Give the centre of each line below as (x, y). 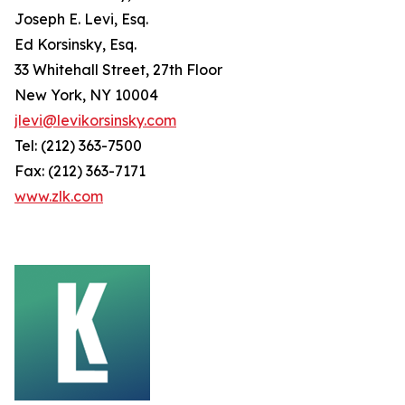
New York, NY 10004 (86, 95)
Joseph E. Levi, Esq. (81, 19)
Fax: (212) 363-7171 (80, 171)
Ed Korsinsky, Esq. (75, 44)
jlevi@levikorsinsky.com (95, 120)
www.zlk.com (59, 196)
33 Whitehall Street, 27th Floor (118, 70)
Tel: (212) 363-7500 (78, 146)
